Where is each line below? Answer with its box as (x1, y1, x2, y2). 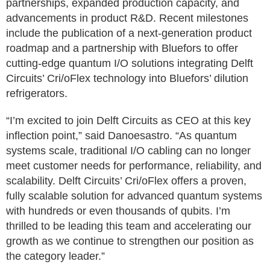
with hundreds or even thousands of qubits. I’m (6, 205, 230, 217)
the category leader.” (6, 250, 105, 262)
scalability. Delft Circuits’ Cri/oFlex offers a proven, (6, 175, 246, 187)
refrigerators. (6, 87, 67, 99)
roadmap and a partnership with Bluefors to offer (6, 42, 238, 54)
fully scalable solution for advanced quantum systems (6, 190, 262, 202)
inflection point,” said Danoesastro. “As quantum (6, 130, 237, 142)
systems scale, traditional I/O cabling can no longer (6, 145, 251, 157)
